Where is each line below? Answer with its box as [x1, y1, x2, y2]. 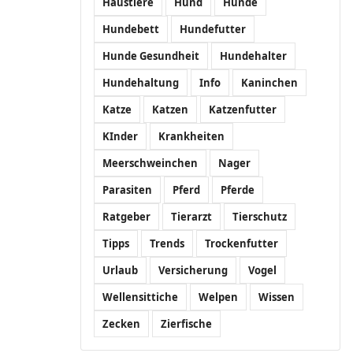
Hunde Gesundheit [102, 49, 199, 63]
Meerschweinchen [102, 156, 198, 170]
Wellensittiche [102, 290, 178, 304]
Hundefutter [180, 22, 246, 36]
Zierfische [161, 317, 212, 331]
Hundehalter [220, 49, 287, 63]
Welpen [199, 290, 238, 304]
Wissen [258, 290, 295, 304]
